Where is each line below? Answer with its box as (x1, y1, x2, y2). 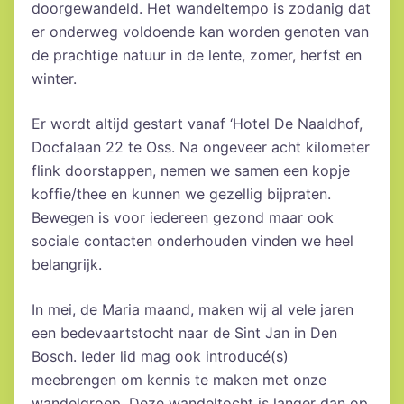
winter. (32, 69, 77, 88)
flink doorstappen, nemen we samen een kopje (32, 161, 350, 180)
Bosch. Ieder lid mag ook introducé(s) (32, 347, 289, 366)
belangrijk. (32, 255, 102, 274)
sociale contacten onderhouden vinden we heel (32, 232, 353, 251)
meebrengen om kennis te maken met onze (32, 371, 326, 390)
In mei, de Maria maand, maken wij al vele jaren (32, 300, 353, 319)
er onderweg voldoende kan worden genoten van (32, 23, 369, 41)
